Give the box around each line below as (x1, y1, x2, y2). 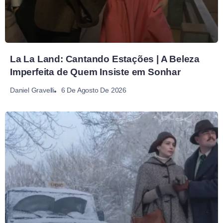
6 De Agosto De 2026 (61, 86, 127, 94)
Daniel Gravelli (10, 86, 54, 95)
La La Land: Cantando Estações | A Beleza (10, 54, 200, 65)
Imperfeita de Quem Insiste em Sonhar (10, 67, 181, 78)
